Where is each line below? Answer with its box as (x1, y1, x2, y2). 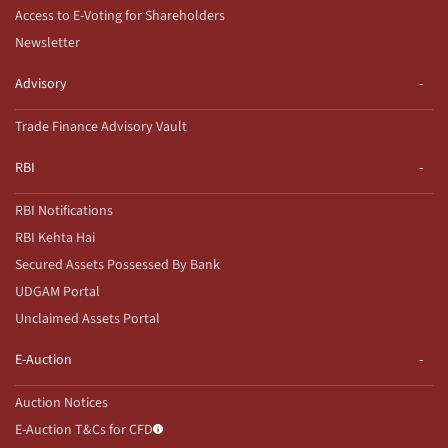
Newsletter (15, 33, 80, 54)
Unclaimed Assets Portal (15, 309, 160, 330)
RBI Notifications (15, 201, 113, 222)
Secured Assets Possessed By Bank (15, 255, 220, 276)
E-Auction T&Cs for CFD (15, 420, 153, 441)
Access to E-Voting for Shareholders (15, 6, 225, 27)
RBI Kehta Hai (15, 228, 95, 249)
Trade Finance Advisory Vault (15, 117, 187, 138)
